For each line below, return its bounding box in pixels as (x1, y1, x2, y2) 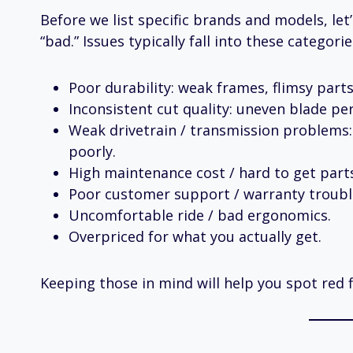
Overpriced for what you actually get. (69, 227, 321, 247)
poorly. (69, 142, 116, 162)
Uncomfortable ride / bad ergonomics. (69, 206, 331, 225)
